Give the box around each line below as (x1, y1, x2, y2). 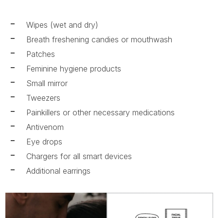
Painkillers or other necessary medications (26, 108, 175, 118)
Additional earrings (26, 166, 91, 176)
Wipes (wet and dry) (26, 20, 98, 30)
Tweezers (26, 93, 60, 103)
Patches (26, 49, 55, 59)
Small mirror (26, 78, 68, 89)
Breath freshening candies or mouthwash (26, 35, 172, 45)
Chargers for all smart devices (26, 151, 132, 162)
